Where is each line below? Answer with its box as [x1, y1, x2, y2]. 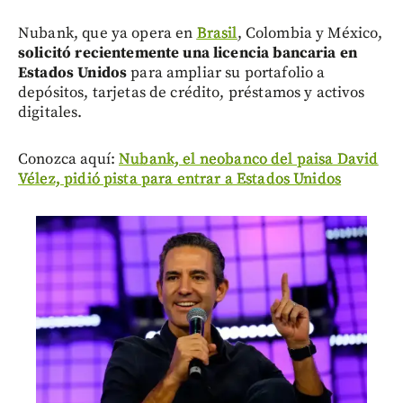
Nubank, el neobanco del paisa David [119, 148, 379, 169]
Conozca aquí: [18, 148, 120, 169]
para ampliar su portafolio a [130, 62, 326, 83]
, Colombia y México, [237, 22, 383, 43]
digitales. [18, 102, 83, 122]
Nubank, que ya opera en [18, 22, 197, 43]
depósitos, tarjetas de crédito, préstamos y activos [18, 82, 365, 103]
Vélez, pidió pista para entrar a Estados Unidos [18, 168, 342, 189]
